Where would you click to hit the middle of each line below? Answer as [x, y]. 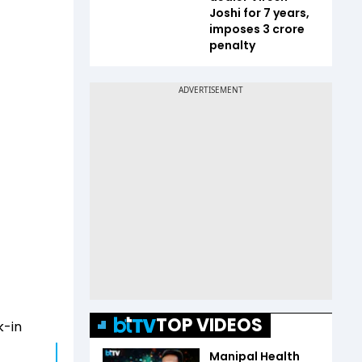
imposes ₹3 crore [257, 29]
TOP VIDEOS [209, 325]
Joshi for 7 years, [259, 13]
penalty [232, 45]
